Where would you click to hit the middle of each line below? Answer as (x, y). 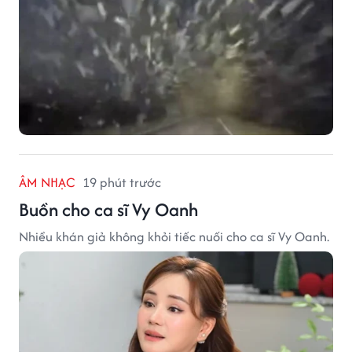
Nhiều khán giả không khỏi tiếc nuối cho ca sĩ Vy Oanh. (174, 236)
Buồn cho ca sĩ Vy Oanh (108, 209)
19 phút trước (122, 182)
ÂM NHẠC (47, 182)
